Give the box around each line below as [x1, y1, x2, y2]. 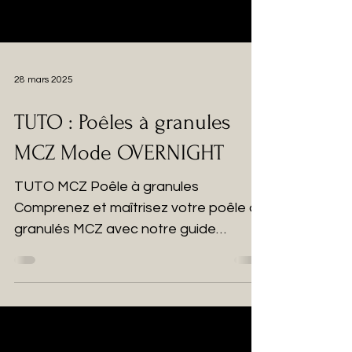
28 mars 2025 [14, 74, 73, 85]
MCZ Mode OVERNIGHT [14, 141, 224, 165]
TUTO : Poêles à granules [14, 110, 231, 134]
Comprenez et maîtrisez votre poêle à [14, 200, 258, 215]
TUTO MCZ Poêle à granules [14, 179, 199, 194]
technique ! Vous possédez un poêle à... [14, 243, 266, 258]
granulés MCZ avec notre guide [14, 222, 216, 236]
